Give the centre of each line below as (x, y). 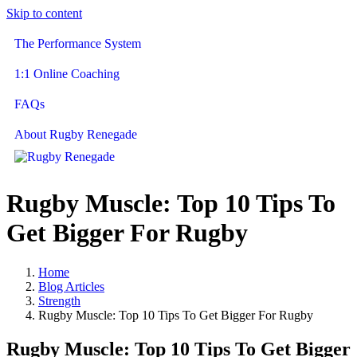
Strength (59, 300)
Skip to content (44, 13)
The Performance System (78, 43)
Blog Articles (71, 286)
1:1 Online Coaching (67, 74)
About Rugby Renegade (76, 134)
